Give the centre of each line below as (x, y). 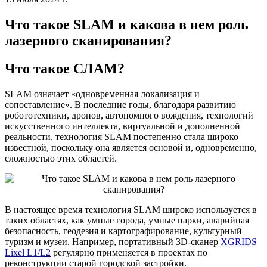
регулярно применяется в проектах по (129, 252)
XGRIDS (239, 241)
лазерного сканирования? (88, 40)
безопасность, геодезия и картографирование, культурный (123, 231)
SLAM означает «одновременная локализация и (102, 94)
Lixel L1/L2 (28, 252)
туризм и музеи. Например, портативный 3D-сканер (113, 241)
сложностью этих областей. (61, 158)
